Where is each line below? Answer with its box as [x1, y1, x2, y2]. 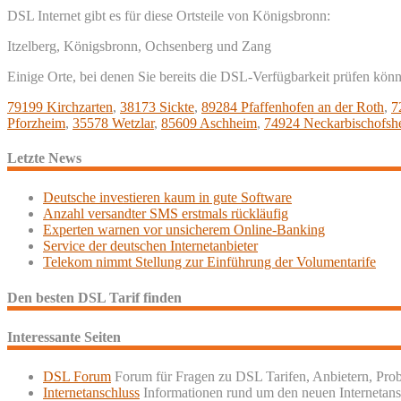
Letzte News [7, 150, 81, 166]
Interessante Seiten [7, 328, 121, 345]
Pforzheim [7, 115, 65, 131]
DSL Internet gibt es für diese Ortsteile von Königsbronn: [7, 7, 330, 23]
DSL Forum [43, 369, 111, 385]
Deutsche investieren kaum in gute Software [43, 190, 292, 206]
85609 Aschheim [161, 115, 257, 131]
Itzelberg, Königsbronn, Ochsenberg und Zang [7, 38, 271, 54]
